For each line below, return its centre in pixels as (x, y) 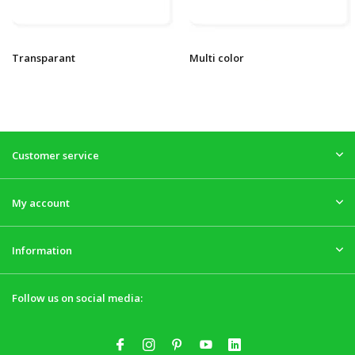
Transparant (44, 58)
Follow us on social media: (77, 298)
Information (42, 251)
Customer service (55, 156)
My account (41, 203)
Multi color (217, 58)
